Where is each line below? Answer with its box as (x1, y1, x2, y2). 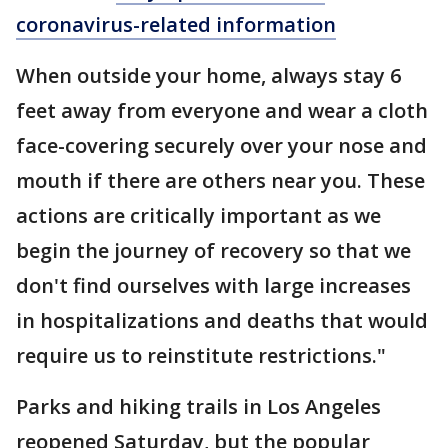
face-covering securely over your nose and (16, 132, 427, 160)
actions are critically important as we (16, 202, 381, 230)
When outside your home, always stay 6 (16, 62, 401, 90)
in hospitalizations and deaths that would (16, 307, 428, 335)
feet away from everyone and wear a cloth (16, 97, 428, 125)
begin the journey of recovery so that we (16, 237, 411, 265)
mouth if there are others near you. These (16, 167, 425, 195)
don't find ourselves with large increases (16, 272, 411, 300)
